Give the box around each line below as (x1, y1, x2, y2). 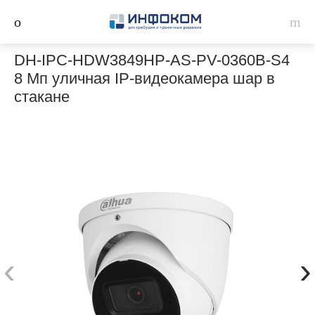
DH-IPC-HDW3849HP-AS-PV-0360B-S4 (14, 51, 290, 69)
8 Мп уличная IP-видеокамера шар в (14, 69, 275, 87)
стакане (14, 87, 70, 105)
